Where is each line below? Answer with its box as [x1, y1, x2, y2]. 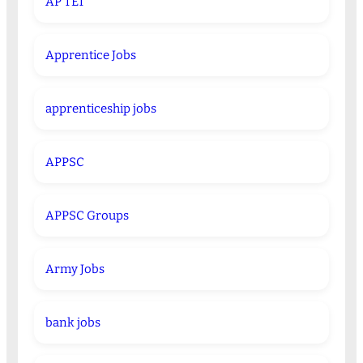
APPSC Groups [45, 208, 129, 224]
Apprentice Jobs [45, 48, 136, 63]
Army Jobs [45, 262, 105, 277]
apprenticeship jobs [45, 101, 156, 117]
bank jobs [45, 315, 100, 331]
